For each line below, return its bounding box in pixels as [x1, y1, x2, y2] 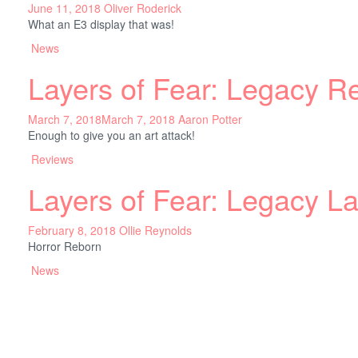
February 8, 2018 [27, 221, 116, 238]
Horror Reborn [27, 237, 101, 254]
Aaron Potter [177, 110, 242, 127]
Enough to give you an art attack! [27, 126, 195, 143]
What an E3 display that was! [27, 15, 174, 32]
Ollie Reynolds [118, 221, 192, 238]
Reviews [30, 150, 74, 167]
